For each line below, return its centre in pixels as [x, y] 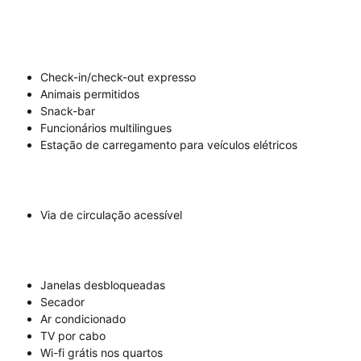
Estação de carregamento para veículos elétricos [169, 145]
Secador [62, 302]
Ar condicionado [83, 319]
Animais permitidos [90, 94]
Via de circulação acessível [111, 215]
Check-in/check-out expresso [118, 77]
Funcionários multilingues [106, 128]
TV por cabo [73, 336]
